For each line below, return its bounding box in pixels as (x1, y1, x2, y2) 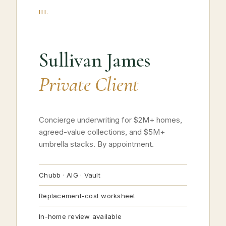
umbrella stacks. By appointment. (39, 139, 154, 149)
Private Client (39, 72, 139, 96)
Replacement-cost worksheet (39, 192, 136, 200)
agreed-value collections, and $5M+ (39, 127, 165, 137)
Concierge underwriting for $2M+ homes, (39, 115, 182, 125)
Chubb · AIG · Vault (39, 171, 100, 179)
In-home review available (39, 212, 122, 220)
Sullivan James (39, 48, 151, 72)
